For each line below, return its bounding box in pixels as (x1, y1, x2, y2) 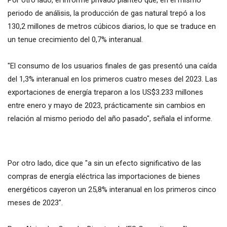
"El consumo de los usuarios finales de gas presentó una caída (8, 61, 217, 71)
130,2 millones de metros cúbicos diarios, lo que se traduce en (8, 22, 216, 31)
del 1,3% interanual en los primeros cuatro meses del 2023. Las (8, 74, 217, 84)
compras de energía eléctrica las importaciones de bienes (8, 172, 200, 181)
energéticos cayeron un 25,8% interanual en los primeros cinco (8, 185, 216, 195)
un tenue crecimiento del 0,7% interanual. (8, 35, 143, 45)
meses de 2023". (8, 198, 63, 208)
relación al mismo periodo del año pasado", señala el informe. (8, 114, 212, 124)
